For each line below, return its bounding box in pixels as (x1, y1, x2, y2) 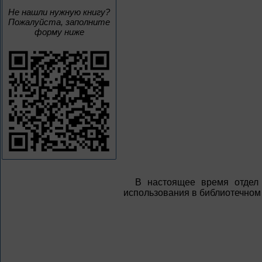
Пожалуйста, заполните (8, 17, 110, 27)
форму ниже (34, 27, 84, 37)
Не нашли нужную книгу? (8, 7, 110, 17)
